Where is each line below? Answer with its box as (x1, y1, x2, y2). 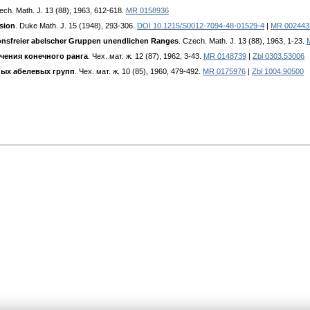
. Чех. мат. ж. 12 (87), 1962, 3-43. (88, 52, 203, 61)
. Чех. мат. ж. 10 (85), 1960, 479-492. (75, 67, 203, 76)
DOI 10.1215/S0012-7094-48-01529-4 (137, 21, 264, 30)
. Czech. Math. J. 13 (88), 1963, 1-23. (179, 37, 307, 46)
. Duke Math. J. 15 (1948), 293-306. (15, 21, 137, 30)
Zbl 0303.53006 (253, 52, 304, 61)
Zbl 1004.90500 (252, 67, 304, 76)
